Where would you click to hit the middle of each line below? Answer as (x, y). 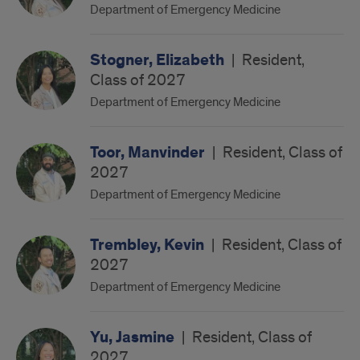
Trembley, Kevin (149, 245)
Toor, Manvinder (149, 153)
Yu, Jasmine (134, 337)
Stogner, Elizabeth (159, 60)
